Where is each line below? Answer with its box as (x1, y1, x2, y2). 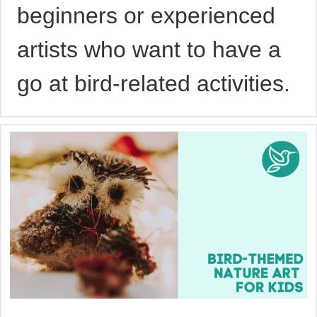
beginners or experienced (17, 2, 276, 28)
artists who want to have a (17, 36, 282, 62)
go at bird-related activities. (17, 70, 291, 96)
